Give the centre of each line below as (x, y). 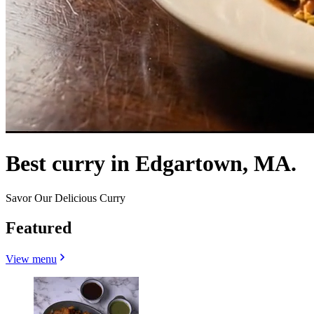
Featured (39, 227)
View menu (31, 259)
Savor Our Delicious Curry (66, 198)
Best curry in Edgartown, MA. (151, 164)
